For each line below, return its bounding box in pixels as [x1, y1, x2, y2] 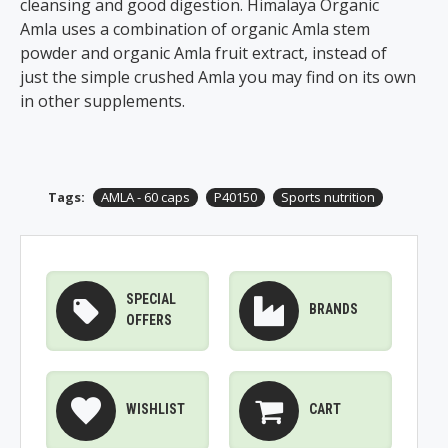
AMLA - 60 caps [100, 188, 190, 206]
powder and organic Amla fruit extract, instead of [20, 42, 387, 64]
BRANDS [308, 301, 358, 317]
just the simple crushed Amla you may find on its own [20, 66, 416, 88]
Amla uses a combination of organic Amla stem [20, 18, 370, 40]
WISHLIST [126, 401, 185, 417]
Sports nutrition [280, 188, 375, 206]
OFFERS [126, 311, 172, 328]
